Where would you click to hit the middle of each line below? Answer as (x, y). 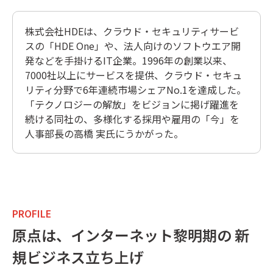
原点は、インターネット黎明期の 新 (131, 235)
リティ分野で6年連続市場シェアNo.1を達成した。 (136, 90)
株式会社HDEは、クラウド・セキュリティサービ (132, 31)
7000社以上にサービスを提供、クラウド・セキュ (133, 75)
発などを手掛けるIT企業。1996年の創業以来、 (129, 61)
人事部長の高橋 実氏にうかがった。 (104, 134)
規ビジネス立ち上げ (78, 257)
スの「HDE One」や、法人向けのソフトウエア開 (133, 46)
